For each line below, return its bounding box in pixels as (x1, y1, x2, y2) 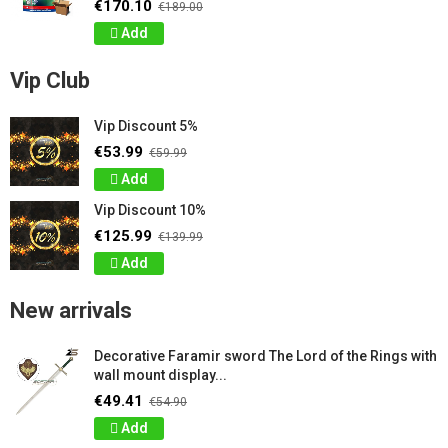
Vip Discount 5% (94, 118, 198, 134)
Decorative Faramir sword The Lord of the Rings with (94, 348, 437, 364)
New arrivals (10, 298, 132, 323)
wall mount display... (94, 367, 227, 383)
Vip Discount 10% (94, 202, 206, 218)
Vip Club (10, 68, 90, 93)
